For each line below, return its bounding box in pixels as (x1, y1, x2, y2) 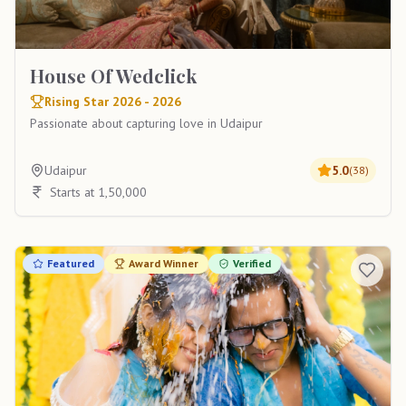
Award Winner (129, 256, 198, 270)
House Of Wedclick (30, 63, 197, 88)
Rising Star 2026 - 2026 (44, 93, 181, 110)
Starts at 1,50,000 (50, 184, 147, 200)
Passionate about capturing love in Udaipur (30, 115, 263, 131)
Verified (233, 256, 271, 270)
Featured (47, 256, 94, 270)
